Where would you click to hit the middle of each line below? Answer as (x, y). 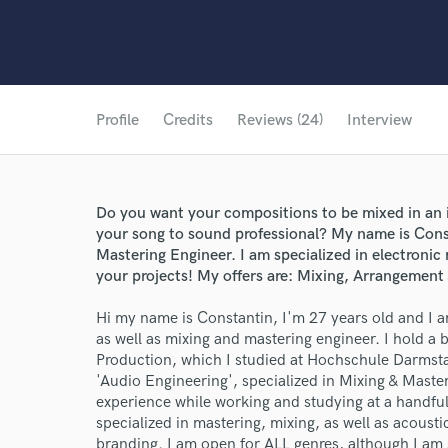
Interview (379, 120)
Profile (117, 120)
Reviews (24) (280, 120)
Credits (188, 120)
